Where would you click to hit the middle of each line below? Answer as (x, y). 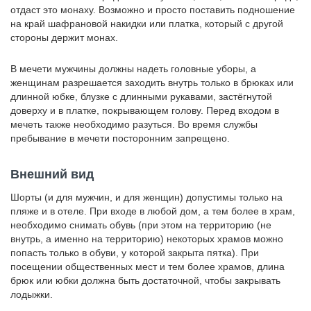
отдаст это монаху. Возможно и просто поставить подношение (153, 10)
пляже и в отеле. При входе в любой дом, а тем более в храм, (153, 211)
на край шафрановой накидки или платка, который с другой (147, 24)
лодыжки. (32, 294)
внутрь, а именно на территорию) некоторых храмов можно (147, 239)
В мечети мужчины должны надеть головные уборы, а (133, 69)
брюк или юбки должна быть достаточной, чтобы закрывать (145, 280)
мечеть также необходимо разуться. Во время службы (134, 124)
